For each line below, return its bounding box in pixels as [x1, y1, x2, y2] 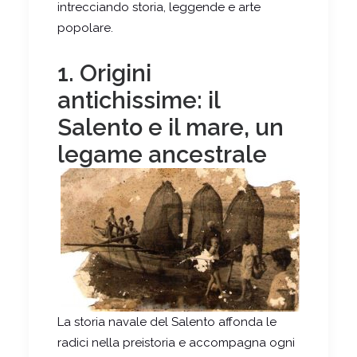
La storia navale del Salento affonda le [57, 314, 277, 329]
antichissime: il [57, 86, 220, 114]
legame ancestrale [57, 140, 267, 168]
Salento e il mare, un [57, 113, 284, 141]
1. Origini [57, 59, 151, 87]
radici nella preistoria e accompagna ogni [57, 335, 295, 350]
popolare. [57, 20, 113, 35]
